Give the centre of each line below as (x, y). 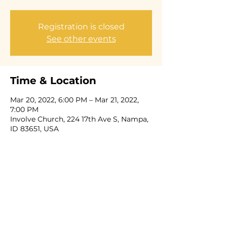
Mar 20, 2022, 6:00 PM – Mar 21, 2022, (74, 100)
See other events (81, 39)
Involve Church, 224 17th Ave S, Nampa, (79, 119)
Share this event (54, 185)
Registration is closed (81, 27)
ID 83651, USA (34, 129)
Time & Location (53, 81)
